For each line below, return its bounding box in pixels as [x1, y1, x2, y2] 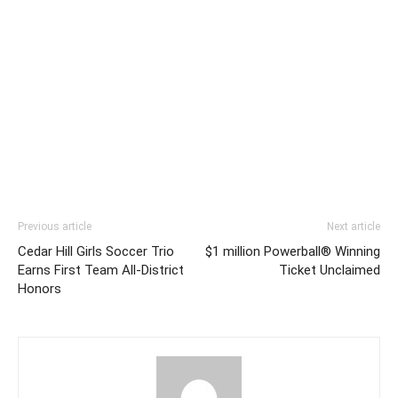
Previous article [18, 219, 92, 233]
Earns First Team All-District [18, 261, 184, 278]
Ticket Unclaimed [279, 261, 380, 278]
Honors [18, 280, 61, 297]
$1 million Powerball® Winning [205, 243, 380, 259]
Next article [327, 219, 380, 233]
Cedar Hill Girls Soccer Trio [18, 243, 174, 259]
